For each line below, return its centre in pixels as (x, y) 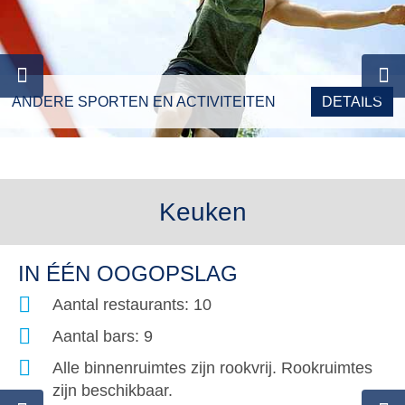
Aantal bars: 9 (103, 336)
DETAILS (352, 101)
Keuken (202, 212)
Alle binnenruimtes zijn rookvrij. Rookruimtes (212, 367)
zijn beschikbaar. (113, 390)
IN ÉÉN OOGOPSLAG (128, 273)
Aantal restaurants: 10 (132, 304)
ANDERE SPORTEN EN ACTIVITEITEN (144, 101)
